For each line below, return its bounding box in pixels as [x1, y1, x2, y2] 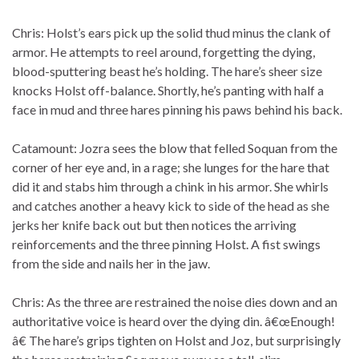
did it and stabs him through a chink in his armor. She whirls [12, 179, 329, 195]
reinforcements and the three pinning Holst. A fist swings [12, 236, 321, 252]
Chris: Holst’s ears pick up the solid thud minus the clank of [12, 25, 331, 41]
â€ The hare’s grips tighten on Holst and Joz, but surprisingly [12, 333, 341, 349]
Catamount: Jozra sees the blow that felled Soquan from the [12, 140, 337, 156]
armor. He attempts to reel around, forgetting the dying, [12, 44, 315, 60]
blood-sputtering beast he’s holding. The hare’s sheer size [12, 63, 322, 79]
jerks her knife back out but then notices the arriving [12, 217, 296, 233]
